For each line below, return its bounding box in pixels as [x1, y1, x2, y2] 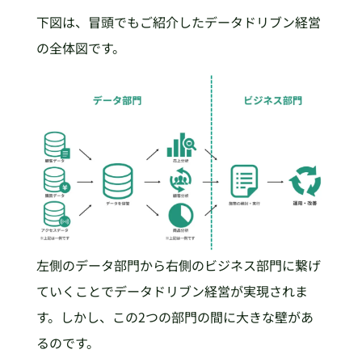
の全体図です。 [36, 37, 125, 57]
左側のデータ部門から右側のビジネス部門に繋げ [36, 255, 321, 275]
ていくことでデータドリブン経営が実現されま [36, 280, 308, 301]
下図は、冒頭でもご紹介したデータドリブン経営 [36, 11, 321, 32]
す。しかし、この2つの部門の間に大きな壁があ [36, 306, 314, 326]
